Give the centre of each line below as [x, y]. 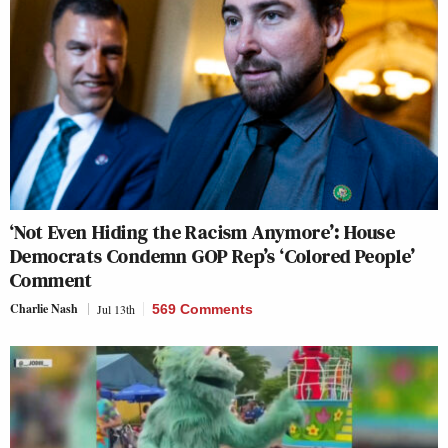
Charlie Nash [44, 309]
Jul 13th [116, 309]
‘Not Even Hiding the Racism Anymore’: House [203, 232]
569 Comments [202, 309]
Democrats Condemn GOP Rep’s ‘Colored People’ [213, 256]
